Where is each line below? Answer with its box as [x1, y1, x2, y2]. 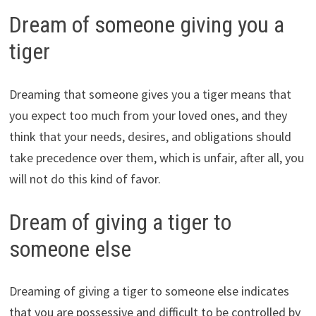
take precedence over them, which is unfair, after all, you [8, 149, 304, 166]
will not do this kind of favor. [8, 170, 161, 187]
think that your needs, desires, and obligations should [8, 128, 291, 145]
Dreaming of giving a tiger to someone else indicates [8, 283, 289, 300]
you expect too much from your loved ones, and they [8, 107, 287, 123]
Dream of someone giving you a [8, 11, 284, 39]
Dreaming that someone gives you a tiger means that [8, 85, 291, 102]
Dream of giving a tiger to [8, 208, 231, 236]
